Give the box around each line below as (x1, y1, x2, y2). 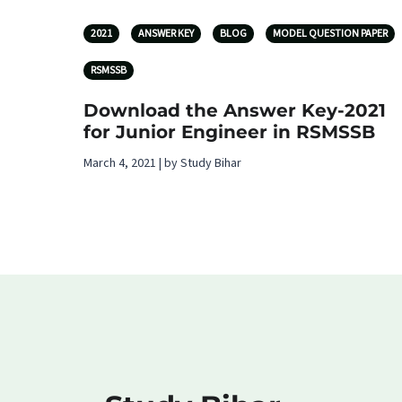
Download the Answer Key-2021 (83, 99, 386, 121)
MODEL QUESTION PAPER (273, 25, 388, 41)
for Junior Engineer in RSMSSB (83, 120, 375, 143)
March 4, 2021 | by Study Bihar (83, 153, 241, 172)
